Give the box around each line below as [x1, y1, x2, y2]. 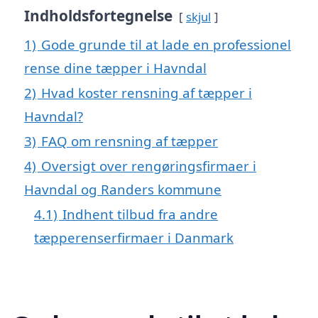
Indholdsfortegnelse [24, 5, 172, 26]
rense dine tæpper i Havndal [24, 58, 207, 77]
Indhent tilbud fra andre [62, 204, 218, 223]
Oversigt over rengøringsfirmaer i [41, 156, 256, 175]
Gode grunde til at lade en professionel [41, 35, 291, 53]
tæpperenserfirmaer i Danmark [34, 228, 234, 246]
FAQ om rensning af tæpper [41, 131, 218, 150]
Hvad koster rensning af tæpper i [41, 83, 252, 102]
